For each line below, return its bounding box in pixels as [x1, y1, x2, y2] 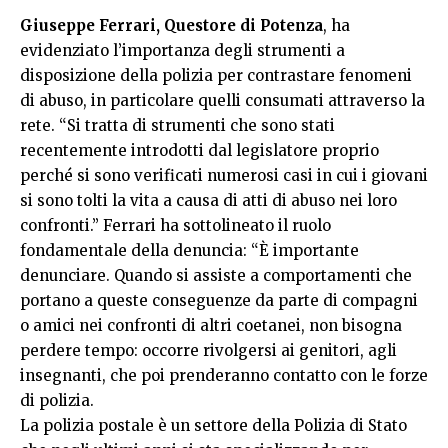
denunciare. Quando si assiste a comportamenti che [20, 265, 412, 285]
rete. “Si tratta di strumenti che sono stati [20, 115, 335, 135]
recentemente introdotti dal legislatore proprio [20, 140, 379, 160]
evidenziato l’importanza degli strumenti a [20, 40, 345, 60]
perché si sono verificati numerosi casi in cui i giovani [20, 165, 428, 185]
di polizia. [20, 390, 94, 410]
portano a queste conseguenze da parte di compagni [20, 290, 418, 310]
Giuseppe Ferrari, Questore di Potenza [20, 15, 323, 35]
